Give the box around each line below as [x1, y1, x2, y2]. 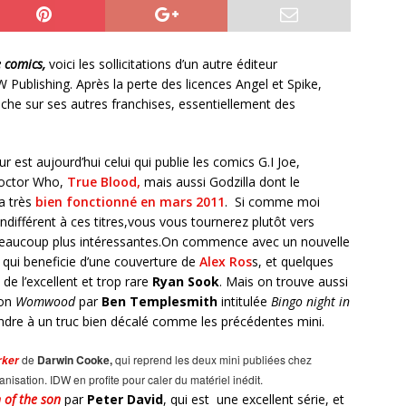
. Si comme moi [225, 192, 320, 210]
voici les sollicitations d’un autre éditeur [45, 54, 277, 72]
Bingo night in [267, 292, 350, 310]
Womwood [12, 292, 75, 310]
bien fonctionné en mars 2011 [35, 192, 225, 210]
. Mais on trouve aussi [219, 272, 348, 290]
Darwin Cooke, [37, 351, 115, 368]
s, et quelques [252, 252, 333, 270]
